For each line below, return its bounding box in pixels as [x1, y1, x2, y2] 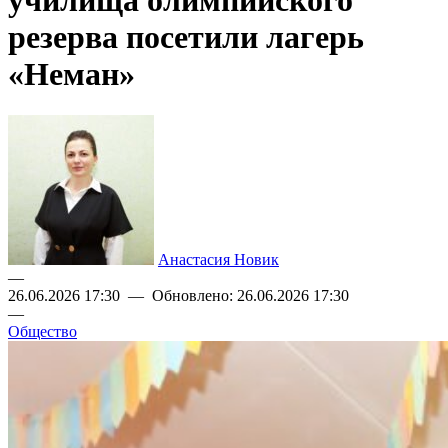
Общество [8, 322, 77, 340]
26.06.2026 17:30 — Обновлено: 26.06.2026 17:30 [8, 286, 349, 304]
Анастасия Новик [158, 250, 279, 268]
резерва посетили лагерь [8, 19, 364, 56]
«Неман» [8, 56, 135, 93]
